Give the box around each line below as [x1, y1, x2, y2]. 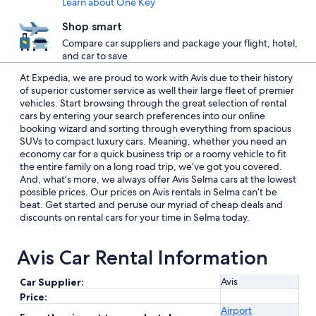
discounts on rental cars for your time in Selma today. [20, 211, 250, 224]
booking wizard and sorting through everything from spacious [20, 122, 291, 135]
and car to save [62, 49, 128, 62]
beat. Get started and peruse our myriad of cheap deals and [20, 198, 283, 211]
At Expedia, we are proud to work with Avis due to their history [20, 71, 293, 84]
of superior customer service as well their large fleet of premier [20, 84, 294, 97]
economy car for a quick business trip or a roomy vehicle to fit [20, 147, 286, 160]
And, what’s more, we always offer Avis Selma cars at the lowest [20, 173, 296, 186]
